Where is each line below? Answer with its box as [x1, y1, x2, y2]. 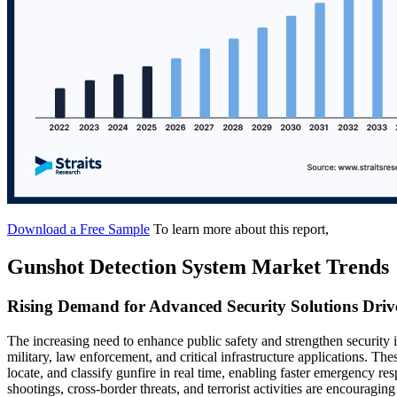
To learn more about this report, [153, 222, 329, 237]
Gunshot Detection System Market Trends [7, 254, 389, 278]
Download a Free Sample [7, 222, 150, 237]
